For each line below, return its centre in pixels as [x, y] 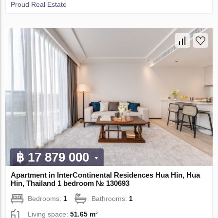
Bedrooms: [46, 199]
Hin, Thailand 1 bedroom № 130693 [70, 183]
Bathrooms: [110, 199]
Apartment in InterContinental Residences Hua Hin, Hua [106, 175]
